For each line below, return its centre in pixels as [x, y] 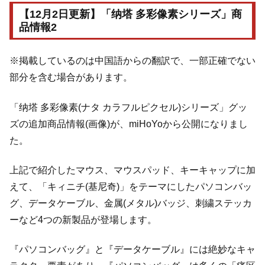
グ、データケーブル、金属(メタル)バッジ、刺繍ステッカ [131, 203]
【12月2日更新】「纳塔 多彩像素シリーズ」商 [130, 14]
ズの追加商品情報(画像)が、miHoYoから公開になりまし [129, 124]
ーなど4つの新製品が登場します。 [83, 219]
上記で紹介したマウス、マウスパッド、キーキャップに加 [132, 170]
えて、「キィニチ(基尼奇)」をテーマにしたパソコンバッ [131, 186]
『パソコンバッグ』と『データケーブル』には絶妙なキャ [132, 250]
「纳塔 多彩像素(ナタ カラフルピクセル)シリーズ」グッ [128, 107]
